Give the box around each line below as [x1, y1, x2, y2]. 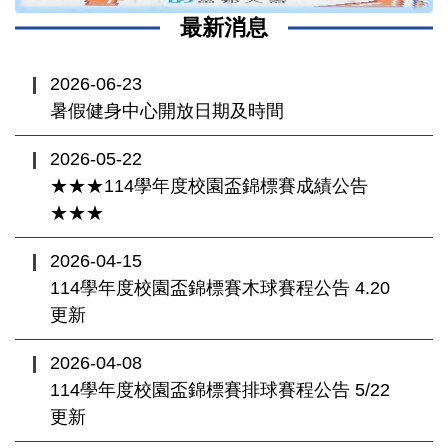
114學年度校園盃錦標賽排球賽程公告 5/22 [50, 379, 390, 400]
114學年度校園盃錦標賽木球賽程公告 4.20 [50, 277, 390, 298]
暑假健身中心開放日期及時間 [50, 100, 284, 121]
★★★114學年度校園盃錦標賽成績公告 [50, 175, 368, 196]
